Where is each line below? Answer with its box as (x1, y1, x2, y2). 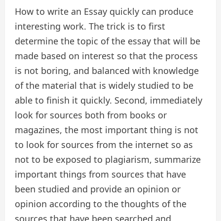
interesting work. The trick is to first (15, 20, 165, 33)
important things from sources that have (15, 168, 186, 181)
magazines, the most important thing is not (15, 124, 198, 136)
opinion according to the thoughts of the (15, 198, 186, 210)
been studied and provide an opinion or (15, 183, 181, 195)
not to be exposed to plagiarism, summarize (15, 153, 201, 166)
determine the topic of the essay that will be (15, 35, 200, 47)
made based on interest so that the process (15, 50, 198, 62)
